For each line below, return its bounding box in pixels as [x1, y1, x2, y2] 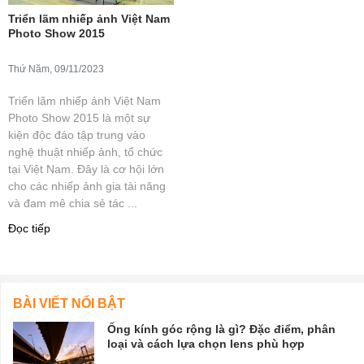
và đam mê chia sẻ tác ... [8, 195, 137, 210]
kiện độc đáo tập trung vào [8, 127, 145, 141]
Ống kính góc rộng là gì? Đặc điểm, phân [107, 321, 336, 336]
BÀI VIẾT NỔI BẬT [13, 294, 125, 310]
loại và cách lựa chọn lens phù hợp [107, 336, 305, 350]
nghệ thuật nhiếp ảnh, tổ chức [8, 144, 162, 158]
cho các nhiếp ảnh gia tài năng [8, 178, 166, 193]
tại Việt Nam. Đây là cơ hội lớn [8, 161, 164, 175]
